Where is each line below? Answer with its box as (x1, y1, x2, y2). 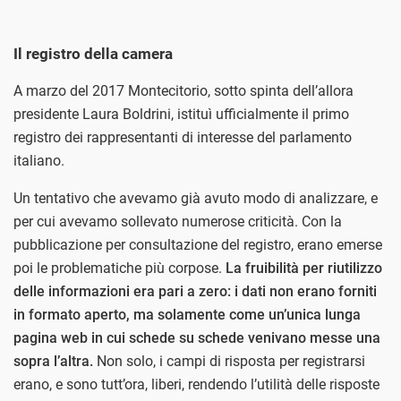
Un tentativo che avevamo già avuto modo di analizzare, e (13, 189, 378, 207)
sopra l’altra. (13, 352, 93, 370)
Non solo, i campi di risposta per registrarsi (93, 352, 365, 370)
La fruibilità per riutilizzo (226, 259, 382, 277)
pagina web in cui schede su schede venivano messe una (13, 328, 380, 346)
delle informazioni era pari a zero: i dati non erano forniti (13, 282, 377, 300)
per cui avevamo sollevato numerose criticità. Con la (13, 212, 342, 230)
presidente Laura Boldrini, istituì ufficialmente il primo (13, 105, 349, 123)
